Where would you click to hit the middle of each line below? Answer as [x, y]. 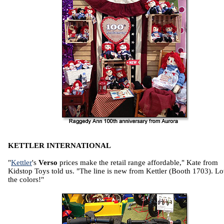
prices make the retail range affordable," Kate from [138, 162]
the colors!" [26, 179]
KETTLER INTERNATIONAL [59, 145]
